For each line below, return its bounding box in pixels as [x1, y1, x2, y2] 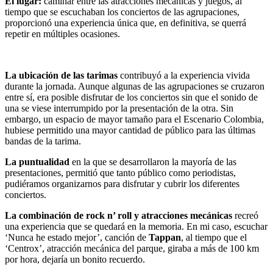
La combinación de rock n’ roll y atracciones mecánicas [5, 210, 232, 221]
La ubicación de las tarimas [5, 70, 120, 81]
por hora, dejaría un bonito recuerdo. [5, 254, 145, 265]
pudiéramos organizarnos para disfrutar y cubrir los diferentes [5, 179, 239, 190]
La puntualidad [5, 157, 69, 168]
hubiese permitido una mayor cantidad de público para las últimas [5, 125, 255, 136]
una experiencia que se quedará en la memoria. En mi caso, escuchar [5, 221, 268, 232]
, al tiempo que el [181, 232, 247, 243]
